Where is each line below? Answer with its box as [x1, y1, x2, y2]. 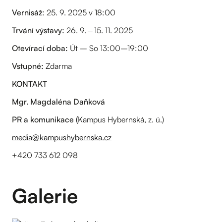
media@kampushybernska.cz [12, 132, 111, 142]
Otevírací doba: [12, 43, 68, 53]
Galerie [12, 183, 78, 208]
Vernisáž [12, 7, 42, 17]
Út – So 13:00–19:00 [68, 43, 150, 53]
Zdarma [44, 60, 72, 71]
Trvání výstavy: [12, 25, 64, 35]
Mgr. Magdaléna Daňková [12, 96, 105, 107]
